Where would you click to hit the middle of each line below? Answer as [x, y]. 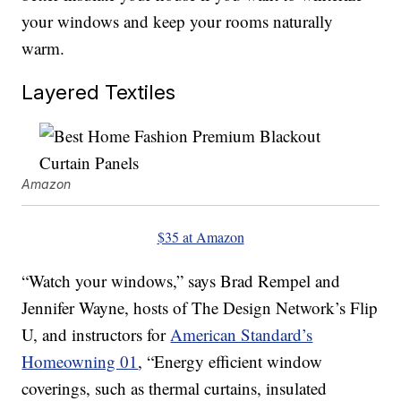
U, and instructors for [96, 335]
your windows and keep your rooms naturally [178, 21]
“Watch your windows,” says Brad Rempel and [181, 281]
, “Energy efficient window [230, 362]
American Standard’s [242, 335]
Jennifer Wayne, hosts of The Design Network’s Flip [200, 308]
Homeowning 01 [80, 362]
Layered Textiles [99, 92]
